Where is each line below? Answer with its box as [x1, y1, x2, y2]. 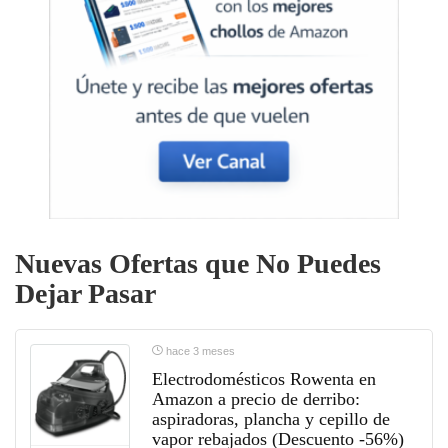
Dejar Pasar [15, 278, 156, 310]
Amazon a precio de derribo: [152, 389, 360, 410]
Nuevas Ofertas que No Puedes [15, 248, 381, 280]
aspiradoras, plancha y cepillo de [152, 409, 390, 430]
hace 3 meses [163, 345, 235, 358]
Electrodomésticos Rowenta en [152, 369, 376, 390]
